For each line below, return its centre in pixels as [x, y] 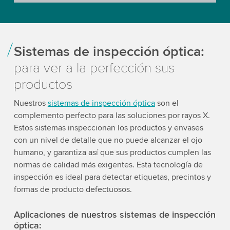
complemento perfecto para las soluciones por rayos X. [112, 115]
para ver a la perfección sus [94, 68]
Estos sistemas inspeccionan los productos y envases [108, 128]
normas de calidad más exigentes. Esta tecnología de [108, 165]
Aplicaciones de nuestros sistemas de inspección [114, 214]
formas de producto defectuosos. [73, 189]
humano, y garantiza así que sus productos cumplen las [112, 152]
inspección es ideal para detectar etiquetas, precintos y [112, 177]
